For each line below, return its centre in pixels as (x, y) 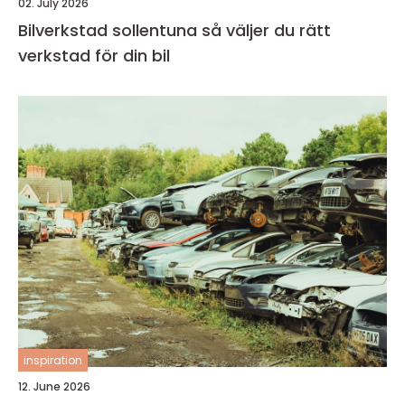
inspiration (53, 360)
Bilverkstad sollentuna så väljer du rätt (110, 30)
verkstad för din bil (94, 55)
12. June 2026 (54, 386)
